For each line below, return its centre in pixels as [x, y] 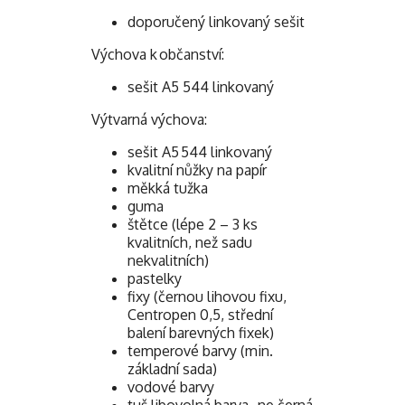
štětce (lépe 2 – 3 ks [193, 224]
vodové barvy [171, 386]
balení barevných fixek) [201, 332]
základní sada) [172, 368]
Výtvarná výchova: [149, 119]
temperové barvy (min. [200, 350]
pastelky [155, 278]
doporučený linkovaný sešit [216, 21]
